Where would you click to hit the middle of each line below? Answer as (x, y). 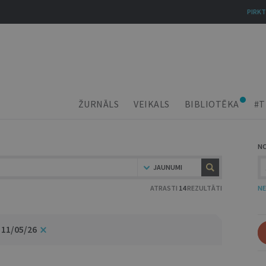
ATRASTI (164, 188)
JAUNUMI (168, 167)
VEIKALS (152, 104)
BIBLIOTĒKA (212, 104)
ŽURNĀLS (98, 104)
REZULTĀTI (204, 188)
